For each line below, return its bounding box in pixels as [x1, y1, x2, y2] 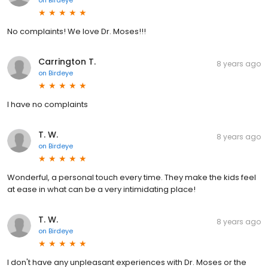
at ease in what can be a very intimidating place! [7, 183, 196, 195]
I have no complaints [7, 98, 88, 110]
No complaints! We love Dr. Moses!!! [7, 25, 146, 37]
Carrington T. [38, 55, 96, 68]
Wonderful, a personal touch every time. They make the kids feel [7, 171, 256, 183]
